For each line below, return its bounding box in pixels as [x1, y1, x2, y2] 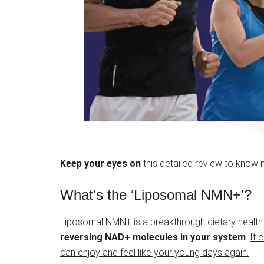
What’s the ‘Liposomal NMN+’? [60, 187, 252, 203]
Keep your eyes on [60, 158, 141, 170]
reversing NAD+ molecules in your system [60, 232, 246, 243]
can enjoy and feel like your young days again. [60, 247, 249, 259]
